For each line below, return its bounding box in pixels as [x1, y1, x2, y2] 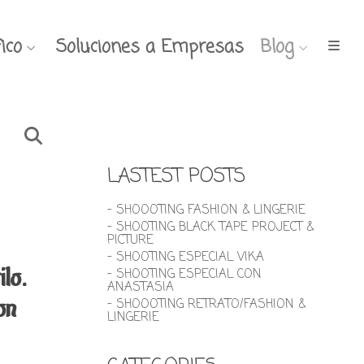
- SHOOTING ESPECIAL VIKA [107, 249, 264, 266]
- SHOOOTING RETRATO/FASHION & [107, 296, 305, 314]
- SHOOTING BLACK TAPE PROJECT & [107, 219, 314, 236]
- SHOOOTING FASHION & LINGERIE [107, 201, 305, 219]
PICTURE [107, 232, 154, 249]
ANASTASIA [107, 279, 174, 297]
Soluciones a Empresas [56, 32, 244, 61]
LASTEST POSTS [107, 162, 245, 192]
